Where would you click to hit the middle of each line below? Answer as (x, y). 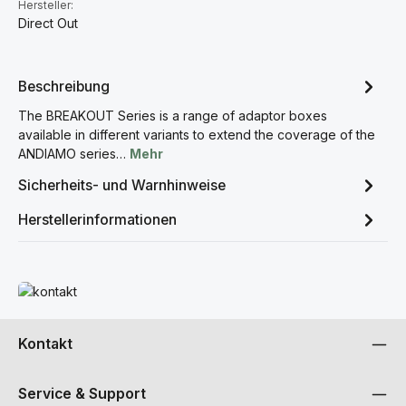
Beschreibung (64, 86)
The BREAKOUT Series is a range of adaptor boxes (173, 116)
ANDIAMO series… (74, 154)
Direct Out (48, 23)
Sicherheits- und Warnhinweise (122, 185)
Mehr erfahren (60, 290)
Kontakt (45, 344)
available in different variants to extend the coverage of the (197, 135)
